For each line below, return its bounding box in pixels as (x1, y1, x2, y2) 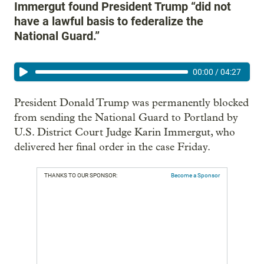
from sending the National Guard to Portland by (14, 111, 238, 124)
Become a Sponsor (171, 172, 220, 179)
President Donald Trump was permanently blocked (14, 97, 249, 109)
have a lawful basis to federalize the (14, 14, 203, 28)
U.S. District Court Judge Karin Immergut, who (14, 126, 235, 138)
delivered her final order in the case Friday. (14, 141, 210, 153)
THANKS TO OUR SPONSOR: (44, 172, 117, 179)
